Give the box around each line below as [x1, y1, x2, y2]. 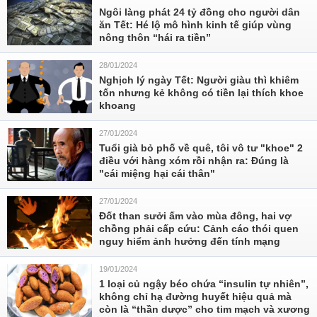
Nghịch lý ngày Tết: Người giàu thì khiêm [99, 74, 299, 86]
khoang [99, 100, 136, 111]
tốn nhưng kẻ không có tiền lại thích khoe [99, 87, 304, 98]
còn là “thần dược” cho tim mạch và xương [99, 304, 310, 315]
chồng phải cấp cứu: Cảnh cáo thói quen [99, 223, 299, 234]
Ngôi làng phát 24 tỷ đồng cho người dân [99, 6, 300, 18]
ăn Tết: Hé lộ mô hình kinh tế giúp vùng [99, 19, 292, 30]
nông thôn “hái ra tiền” [99, 32, 211, 43]
